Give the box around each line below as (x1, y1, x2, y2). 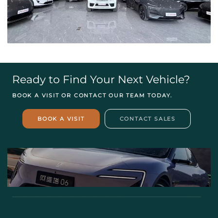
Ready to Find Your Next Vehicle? (12, 73, 190, 86)
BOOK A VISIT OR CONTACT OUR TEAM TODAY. (12, 91, 173, 99)
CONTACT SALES (119, 115, 176, 122)
